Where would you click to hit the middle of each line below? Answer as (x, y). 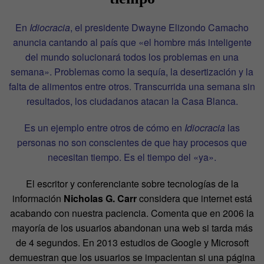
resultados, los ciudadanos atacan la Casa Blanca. (132, 101)
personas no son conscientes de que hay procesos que (132, 142)
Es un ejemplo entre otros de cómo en (104, 127)
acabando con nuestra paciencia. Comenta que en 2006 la (132, 213)
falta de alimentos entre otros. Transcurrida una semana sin (132, 86)
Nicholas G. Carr (100, 198)
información (38, 198)
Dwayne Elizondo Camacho (190, 27)
